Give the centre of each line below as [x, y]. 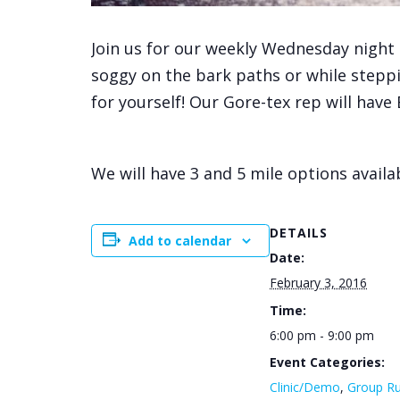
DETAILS [299, 233]
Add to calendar [180, 241]
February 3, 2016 [318, 283]
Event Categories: [327, 362]
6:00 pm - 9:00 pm [322, 335]
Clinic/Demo [305, 387]
